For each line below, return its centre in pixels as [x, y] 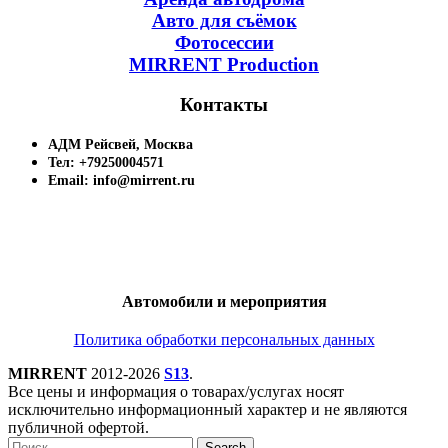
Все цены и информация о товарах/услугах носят [176, 392]
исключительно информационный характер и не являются [207, 410]
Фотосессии [224, 42]
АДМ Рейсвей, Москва [120, 145]
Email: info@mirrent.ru [121, 181]
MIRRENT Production [224, 64]
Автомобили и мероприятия [224, 302]
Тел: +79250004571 [106, 163]
